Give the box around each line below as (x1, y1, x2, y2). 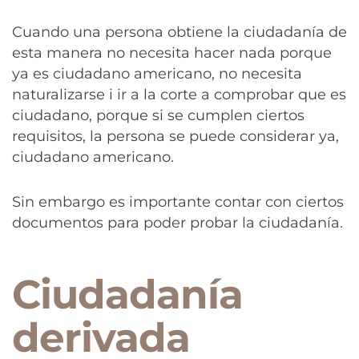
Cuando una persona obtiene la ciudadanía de (12, 23, 347, 42)
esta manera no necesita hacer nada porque (12, 44, 332, 63)
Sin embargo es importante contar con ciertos (12, 192, 344, 211)
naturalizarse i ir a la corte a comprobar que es (12, 86, 346, 104)
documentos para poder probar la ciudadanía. (12, 213, 343, 232)
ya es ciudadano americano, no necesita (12, 65, 302, 83)
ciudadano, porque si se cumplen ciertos (12, 107, 305, 125)
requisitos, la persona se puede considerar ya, (12, 127, 339, 146)
